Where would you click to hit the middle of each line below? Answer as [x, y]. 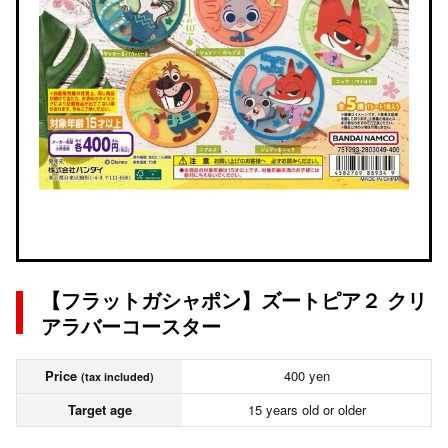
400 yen [306, 375]
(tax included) [117, 376]
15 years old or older [306, 409]
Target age [99, 409]
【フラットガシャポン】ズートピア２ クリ [234, 299]
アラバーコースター [131, 325]
